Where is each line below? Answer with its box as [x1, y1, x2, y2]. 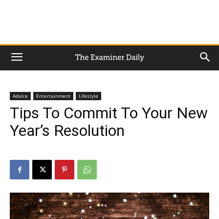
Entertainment [36, 92, 70, 99]
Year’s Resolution [10, 121, 125, 140]
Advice [13, 92, 28, 99]
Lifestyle [79, 92, 98, 99]
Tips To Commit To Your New [10, 104, 208, 122]
